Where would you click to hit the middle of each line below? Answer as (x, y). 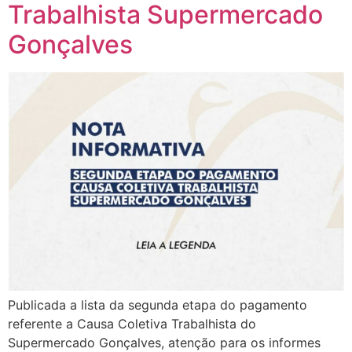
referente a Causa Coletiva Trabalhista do (132, 323)
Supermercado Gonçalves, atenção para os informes (164, 342)
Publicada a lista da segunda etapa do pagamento (158, 304)
